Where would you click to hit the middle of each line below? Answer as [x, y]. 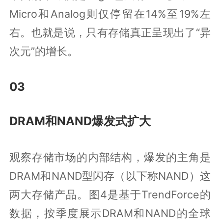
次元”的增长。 [44, 51]
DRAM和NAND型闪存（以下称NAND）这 [110, 176]
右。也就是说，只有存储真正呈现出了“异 [110, 32]
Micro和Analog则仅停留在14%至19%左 [110, 14]
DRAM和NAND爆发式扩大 [80, 121]
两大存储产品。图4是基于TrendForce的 [110, 194]
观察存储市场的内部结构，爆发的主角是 [110, 157]
